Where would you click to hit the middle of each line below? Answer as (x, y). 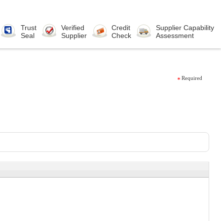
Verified (73, 28)
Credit (121, 28)
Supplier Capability (185, 28)
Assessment (175, 36)
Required (192, 78)
